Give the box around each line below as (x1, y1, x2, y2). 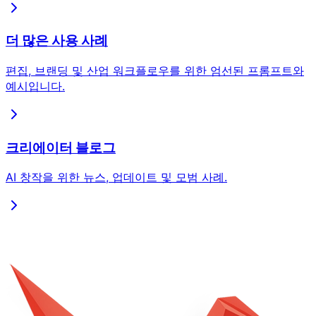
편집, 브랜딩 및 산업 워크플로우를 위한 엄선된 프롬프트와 (6, 63, 304, 78)
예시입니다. (6, 79, 65, 93)
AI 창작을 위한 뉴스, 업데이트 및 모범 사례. (6, 170, 227, 185)
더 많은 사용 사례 (6, 32, 108, 49)
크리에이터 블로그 (6, 139, 116, 156)
